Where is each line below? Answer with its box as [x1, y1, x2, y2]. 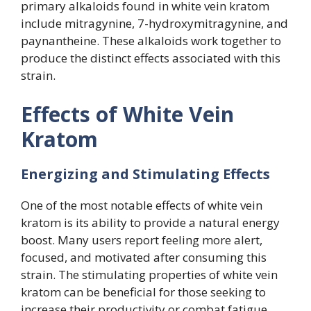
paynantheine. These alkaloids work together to [21, 33, 281, 49]
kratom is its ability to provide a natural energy [21, 214, 280, 230]
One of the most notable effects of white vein [21, 196, 262, 213]
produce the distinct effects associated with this [21, 50, 280, 67]
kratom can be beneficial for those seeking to [21, 283, 266, 300]
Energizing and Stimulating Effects [21, 164, 270, 183]
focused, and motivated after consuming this [21, 249, 267, 265]
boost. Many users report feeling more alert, [21, 231, 262, 248]
